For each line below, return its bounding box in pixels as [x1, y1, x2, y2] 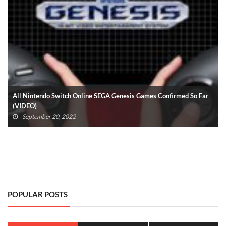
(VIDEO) [13, 101, 37, 110]
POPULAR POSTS [8, 189, 68, 199]
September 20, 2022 [22, 112, 76, 120]
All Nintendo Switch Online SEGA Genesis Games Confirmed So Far [13, 91, 208, 100]
